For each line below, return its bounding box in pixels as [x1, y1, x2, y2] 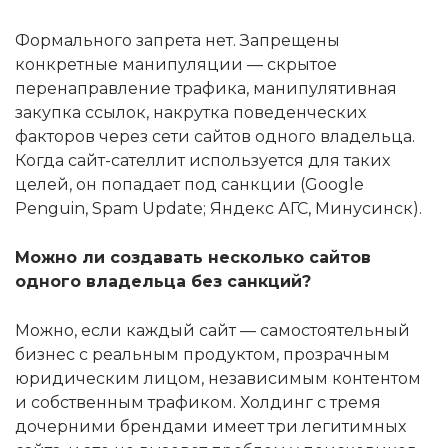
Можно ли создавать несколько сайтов [15, 248, 371, 268]
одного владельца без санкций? [15, 272, 311, 292]
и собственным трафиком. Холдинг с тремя [15, 393, 381, 413]
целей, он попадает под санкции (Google [15, 175, 364, 195]
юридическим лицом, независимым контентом [15, 369, 421, 389]
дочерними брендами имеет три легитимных [15, 417, 406, 437]
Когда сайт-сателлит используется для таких [15, 151, 390, 171]
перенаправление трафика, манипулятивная [15, 79, 397, 99]
